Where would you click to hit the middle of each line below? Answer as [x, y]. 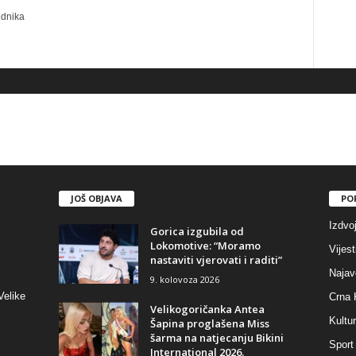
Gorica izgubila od [197, 231]
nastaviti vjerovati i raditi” [216, 259]
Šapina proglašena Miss [209, 323]
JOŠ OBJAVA [96, 198]
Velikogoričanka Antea [207, 309]
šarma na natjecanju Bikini [217, 337]
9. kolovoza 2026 [184, 279]
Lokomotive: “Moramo [205, 245]
